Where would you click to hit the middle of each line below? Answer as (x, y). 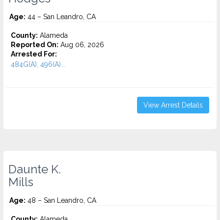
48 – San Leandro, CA (61, 200)
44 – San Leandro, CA (61, 17)
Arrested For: (34, 54)
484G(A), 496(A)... (38, 64)
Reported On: (35, 45)
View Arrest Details (173, 105)
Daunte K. (35, 169)
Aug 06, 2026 (81, 45)
